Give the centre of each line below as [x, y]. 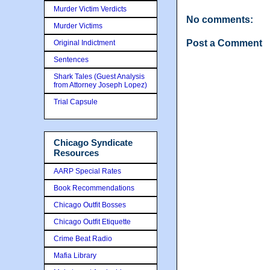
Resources [76, 153]
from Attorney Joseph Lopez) [100, 85]
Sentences [71, 60]
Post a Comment [224, 43]
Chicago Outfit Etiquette [92, 221]
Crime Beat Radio [83, 238]
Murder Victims [78, 26]
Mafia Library [75, 255]
